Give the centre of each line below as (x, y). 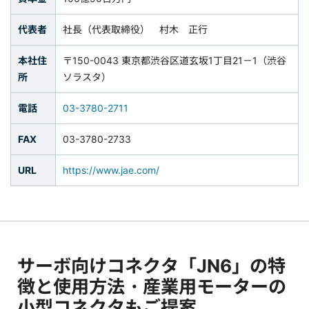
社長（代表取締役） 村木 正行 (135, 30)
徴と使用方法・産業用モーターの (152, 287)
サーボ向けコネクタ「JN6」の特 (151, 266)
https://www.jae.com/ (111, 170)
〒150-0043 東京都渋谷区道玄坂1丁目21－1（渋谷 (175, 61)
